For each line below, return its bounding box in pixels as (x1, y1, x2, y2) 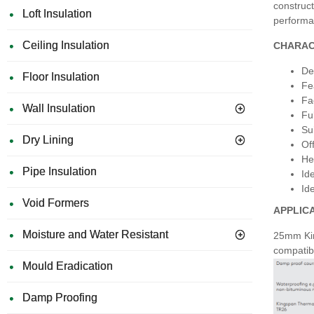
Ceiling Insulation (22, 39, 109, 51)
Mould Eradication (22, 260, 113, 272)
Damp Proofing (22, 292, 97, 303)
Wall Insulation (22, 102, 95, 114)
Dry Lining (22, 134, 74, 146)
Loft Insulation (22, 8, 92, 20)
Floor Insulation (22, 71, 100, 83)
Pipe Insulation (22, 165, 97, 177)
